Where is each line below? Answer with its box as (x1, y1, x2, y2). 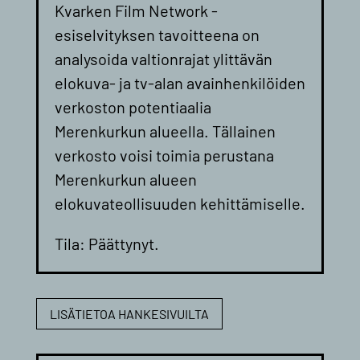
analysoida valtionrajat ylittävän (54, 49, 272, 69)
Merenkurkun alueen (54, 170, 197, 190)
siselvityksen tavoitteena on (63, 25, 260, 45)
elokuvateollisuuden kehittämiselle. (54, 194, 305, 214)
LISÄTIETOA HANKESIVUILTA (49, 305, 209, 321)
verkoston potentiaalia (54, 97, 211, 117)
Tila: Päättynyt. (54, 234, 159, 254)
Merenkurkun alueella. (54, 121, 209, 141)
